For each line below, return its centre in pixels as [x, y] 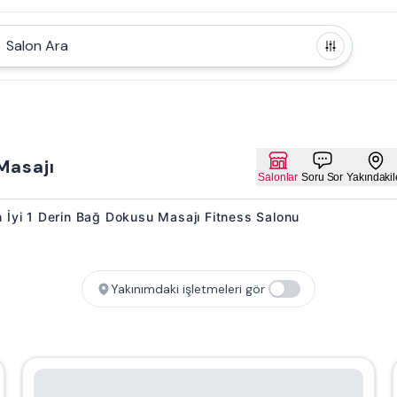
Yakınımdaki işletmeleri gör [188, 288]
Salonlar [278, 177]
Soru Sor [323, 177]
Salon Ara [37, 46]
